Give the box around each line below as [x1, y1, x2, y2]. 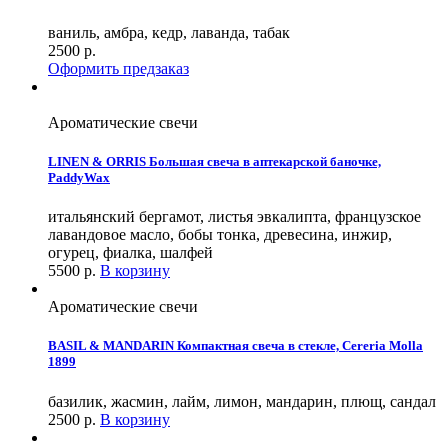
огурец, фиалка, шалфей [48, 244, 213, 262]
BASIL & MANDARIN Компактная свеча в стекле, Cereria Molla [48, 338, 423, 354]
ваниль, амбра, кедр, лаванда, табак [48, 23, 290, 41]
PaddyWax [48, 170, 110, 185]
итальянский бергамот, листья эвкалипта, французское [48, 208, 421, 226]
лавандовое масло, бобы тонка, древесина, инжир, [48, 226, 392, 244]
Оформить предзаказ [48, 59, 189, 77]
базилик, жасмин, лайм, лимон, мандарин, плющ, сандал [48, 392, 436, 410]
